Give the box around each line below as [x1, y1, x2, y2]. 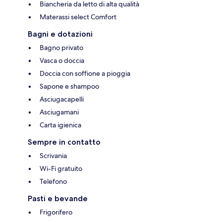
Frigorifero [40, 208, 72, 217]
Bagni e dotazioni [28, 29, 93, 39]
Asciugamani [40, 108, 79, 117]
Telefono [40, 177, 67, 186]
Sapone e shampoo [40, 82, 99, 91]
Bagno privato [40, 43, 83, 53]
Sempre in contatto [28, 137, 101, 147]
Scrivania [40, 151, 67, 161]
